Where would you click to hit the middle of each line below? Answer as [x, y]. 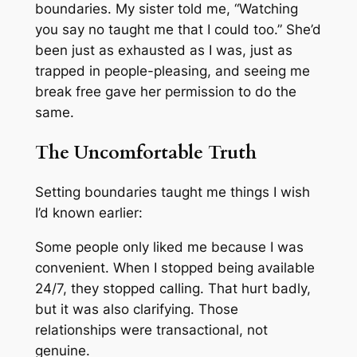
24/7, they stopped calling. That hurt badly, [173, 288]
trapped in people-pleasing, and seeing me [172, 71]
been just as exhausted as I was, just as [163, 51]
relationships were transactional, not [151, 330]
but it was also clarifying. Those [136, 309]
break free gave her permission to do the [165, 92]
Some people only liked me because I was [169, 247]
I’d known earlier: [88, 212]
